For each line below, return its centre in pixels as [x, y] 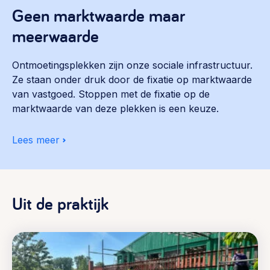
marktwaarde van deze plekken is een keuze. [115, 108]
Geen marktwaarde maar [99, 15]
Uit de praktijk [60, 203]
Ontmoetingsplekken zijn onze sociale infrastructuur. [132, 65]
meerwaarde [55, 35]
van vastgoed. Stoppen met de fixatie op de [111, 94]
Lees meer [36, 140]
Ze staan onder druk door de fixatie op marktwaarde [132, 79]
